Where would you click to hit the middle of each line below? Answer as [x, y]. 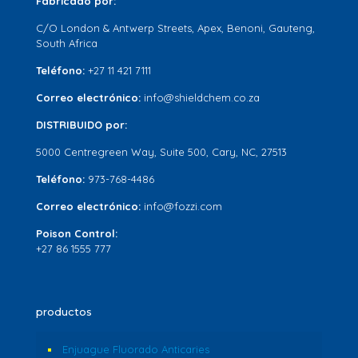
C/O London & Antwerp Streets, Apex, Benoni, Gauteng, [175, 28]
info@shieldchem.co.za [202, 97]
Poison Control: [77, 233]
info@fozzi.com [183, 206]
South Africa [67, 43]
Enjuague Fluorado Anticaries [136, 349]
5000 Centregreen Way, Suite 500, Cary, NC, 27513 [161, 152]
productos [64, 312]
